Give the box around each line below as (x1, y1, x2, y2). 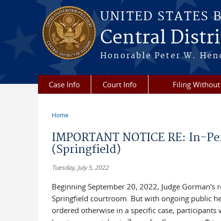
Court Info (103, 79, 137, 89)
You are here (51, 117, 107, 128)
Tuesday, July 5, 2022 (51, 163, 109, 171)
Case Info (49, 79, 80, 89)
